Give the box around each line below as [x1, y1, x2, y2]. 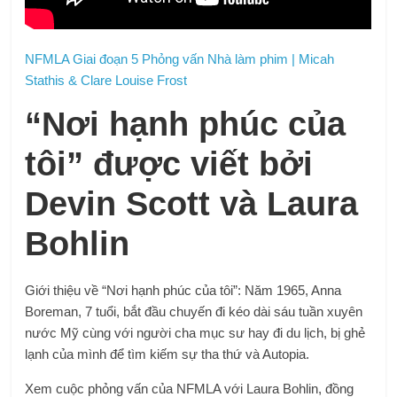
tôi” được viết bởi [25, 144, 314, 183]
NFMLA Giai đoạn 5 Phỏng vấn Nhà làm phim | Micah [25, 51, 335, 66]
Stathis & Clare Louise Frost [25, 72, 188, 88]
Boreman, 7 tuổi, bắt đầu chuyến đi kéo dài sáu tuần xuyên [25, 303, 363, 319]
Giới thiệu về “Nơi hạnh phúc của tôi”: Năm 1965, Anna [25, 282, 342, 298]
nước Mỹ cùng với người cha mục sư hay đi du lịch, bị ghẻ [25, 324, 366, 340]
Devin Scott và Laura [25, 184, 359, 222]
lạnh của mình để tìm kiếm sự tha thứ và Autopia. [25, 346, 310, 362]
